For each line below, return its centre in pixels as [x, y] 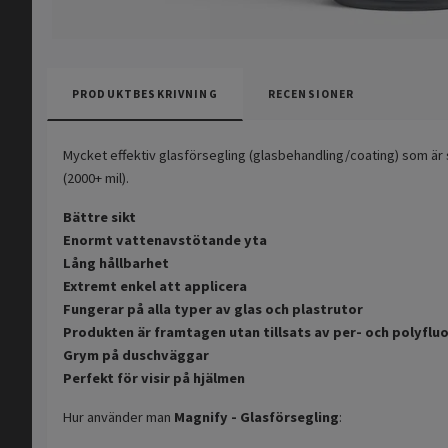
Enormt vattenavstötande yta [165, 240]
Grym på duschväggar [136, 355]
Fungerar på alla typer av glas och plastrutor [213, 309]
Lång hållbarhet [116, 263]
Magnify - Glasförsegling [256, 417]
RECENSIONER [311, 94]
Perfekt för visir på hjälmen [154, 378]
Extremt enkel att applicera [155, 286]
